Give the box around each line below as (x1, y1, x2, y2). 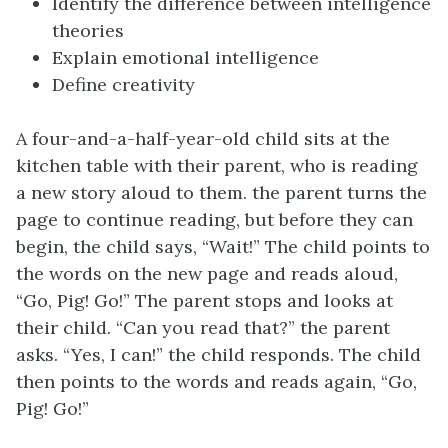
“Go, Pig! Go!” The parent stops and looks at (16, 289, 393, 313)
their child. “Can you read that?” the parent (16, 316, 390, 340)
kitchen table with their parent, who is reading (16, 154, 418, 178)
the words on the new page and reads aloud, (16, 262, 398, 286)
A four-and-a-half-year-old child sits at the (16, 127, 390, 151)
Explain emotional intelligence (52, 46, 319, 70)
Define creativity (52, 73, 195, 97)
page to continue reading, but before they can (16, 208, 413, 232)
